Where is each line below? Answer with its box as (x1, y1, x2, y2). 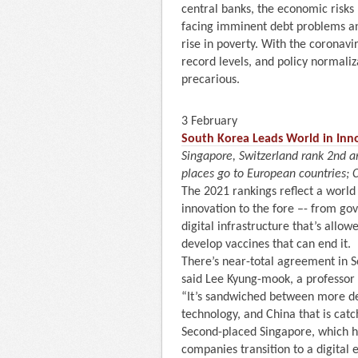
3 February (181, 114, 237, 128)
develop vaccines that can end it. (181, 237, 351, 251)
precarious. (181, 73, 240, 86)
